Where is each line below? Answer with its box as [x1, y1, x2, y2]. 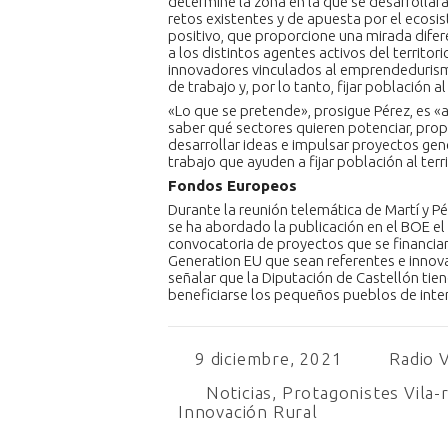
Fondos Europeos [168, 177, 297, 194]
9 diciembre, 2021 [195, 349, 343, 368]
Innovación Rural [178, 402, 318, 421]
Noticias [205, 383, 273, 402]
